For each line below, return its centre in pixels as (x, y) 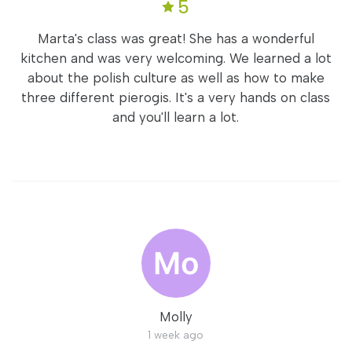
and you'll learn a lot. (176, 117)
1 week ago (176, 335)
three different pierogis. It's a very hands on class (176, 97)
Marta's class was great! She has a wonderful (176, 38)
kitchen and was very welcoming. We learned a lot (176, 58)
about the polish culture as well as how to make (176, 78)
